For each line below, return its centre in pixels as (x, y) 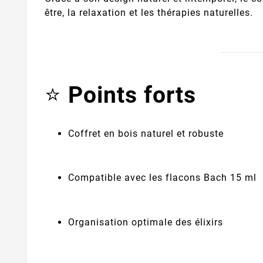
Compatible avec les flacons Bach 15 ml (162, 178)
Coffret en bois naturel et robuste (146, 133)
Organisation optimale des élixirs (146, 222)
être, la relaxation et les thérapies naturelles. (149, 12)
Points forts (132, 95)
